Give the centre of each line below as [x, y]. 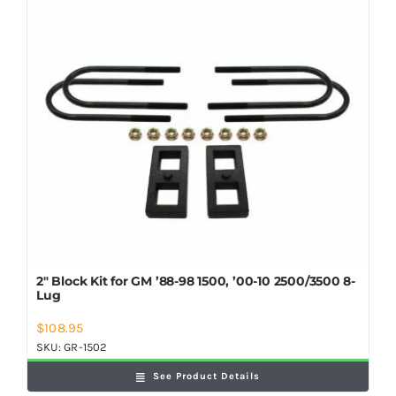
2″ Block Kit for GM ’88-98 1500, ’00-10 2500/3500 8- [196, 281]
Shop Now [55, 11]
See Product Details [206, 376]
